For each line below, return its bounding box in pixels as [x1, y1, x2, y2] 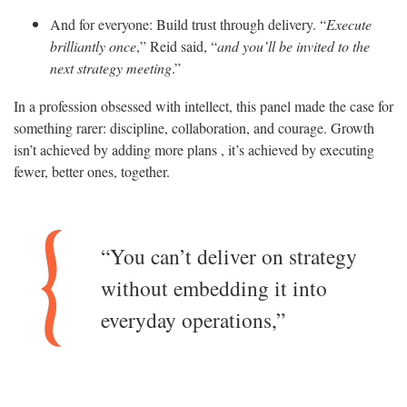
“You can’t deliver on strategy [101, 241, 357, 271]
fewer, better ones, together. [14, 162, 170, 182]
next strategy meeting [50, 58, 172, 78]
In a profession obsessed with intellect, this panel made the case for [14, 96, 393, 116]
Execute [326, 15, 372, 35]
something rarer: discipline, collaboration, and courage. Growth [14, 118, 374, 138]
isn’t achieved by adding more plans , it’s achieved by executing [14, 140, 374, 160]
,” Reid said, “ [136, 36, 217, 56]
